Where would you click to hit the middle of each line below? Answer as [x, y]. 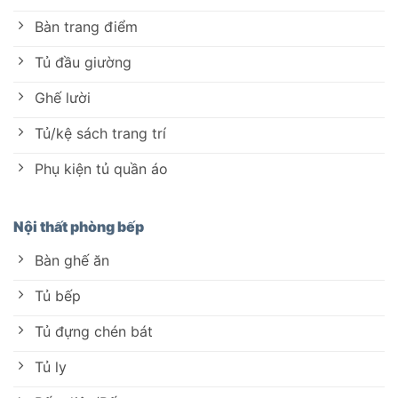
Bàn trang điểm [86, 26]
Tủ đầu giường [83, 62]
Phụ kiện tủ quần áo [101, 168]
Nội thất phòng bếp [79, 227]
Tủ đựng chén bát [94, 331]
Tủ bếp [58, 295]
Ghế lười [63, 97]
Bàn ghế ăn [72, 260]
